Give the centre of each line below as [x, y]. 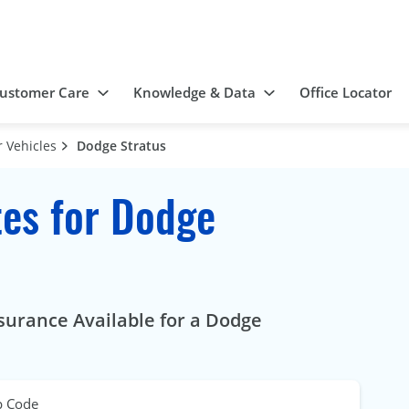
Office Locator [346, 93]
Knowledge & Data [194, 93]
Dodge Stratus [121, 146]
